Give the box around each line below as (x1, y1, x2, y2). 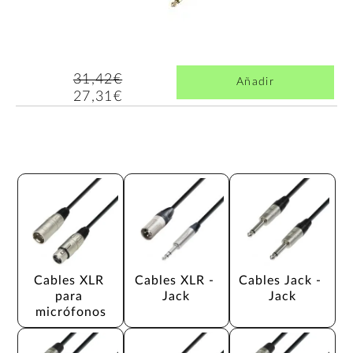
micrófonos (35, 305, 106, 318)
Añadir (236, 76, 275, 87)
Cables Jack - (239, 273, 326, 287)
